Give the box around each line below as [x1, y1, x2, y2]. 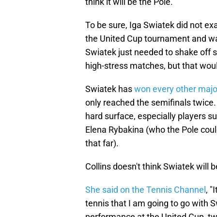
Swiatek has [85, 84, 134, 94]
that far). [85, 138, 119, 149]
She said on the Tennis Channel [85, 185, 206, 195]
